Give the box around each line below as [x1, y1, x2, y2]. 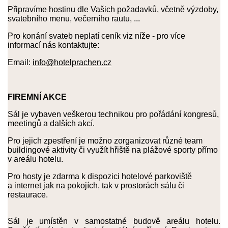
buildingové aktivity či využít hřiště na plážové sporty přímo [8, 146, 218, 154]
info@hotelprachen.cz [33, 58, 111, 67]
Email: [8, 58, 33, 67]
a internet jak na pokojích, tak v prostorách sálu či [8, 181, 184, 190]
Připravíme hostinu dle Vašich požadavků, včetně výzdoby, [8, 5, 218, 14]
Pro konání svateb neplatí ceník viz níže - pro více [8, 32, 185, 40]
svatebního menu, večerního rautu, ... [8, 14, 140, 23]
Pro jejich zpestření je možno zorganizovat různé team [8, 136, 203, 145]
